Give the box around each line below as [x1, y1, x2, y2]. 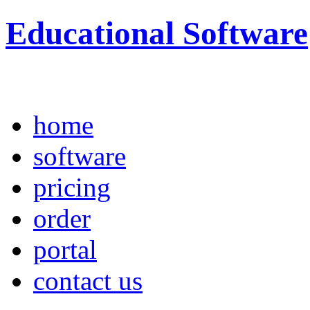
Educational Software [6, 15, 308, 52]
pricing [33, 172, 111, 202]
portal [33, 234, 97, 264]
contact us [33, 265, 143, 295]
